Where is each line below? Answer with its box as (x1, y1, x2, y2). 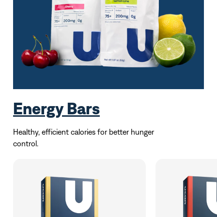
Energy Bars (13, 98, 100, 118)
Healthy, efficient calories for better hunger (13, 127, 154, 136)
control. (13, 139, 38, 148)
